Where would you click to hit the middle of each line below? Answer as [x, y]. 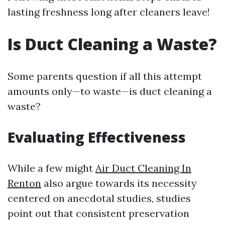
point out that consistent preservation [98, 213]
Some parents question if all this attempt [105, 76]
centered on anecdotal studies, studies [99, 198]
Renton [24, 183]
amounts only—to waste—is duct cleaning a [110, 91]
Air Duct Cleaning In [143, 168]
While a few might [51, 168]
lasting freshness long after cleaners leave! [109, 12]
